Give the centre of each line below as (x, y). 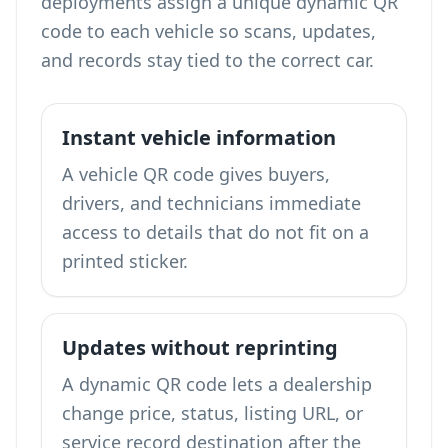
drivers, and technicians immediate (211, 203)
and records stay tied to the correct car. (207, 60)
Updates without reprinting (200, 347)
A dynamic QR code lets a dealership (217, 384)
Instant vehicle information (199, 137)
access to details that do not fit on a (215, 232)
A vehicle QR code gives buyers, (196, 174)
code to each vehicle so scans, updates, (208, 31)
